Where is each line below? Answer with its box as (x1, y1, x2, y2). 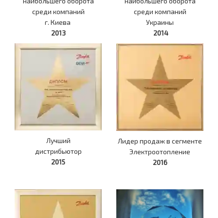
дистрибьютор (35, 147, 82, 156)
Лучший (46, 136, 71, 145)
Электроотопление (129, 147, 190, 156)
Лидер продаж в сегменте (118, 136, 202, 145)
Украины (146, 18, 174, 27)
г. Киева (44, 18, 72, 27)
